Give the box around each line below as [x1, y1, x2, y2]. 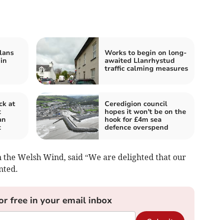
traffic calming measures [105, 63, 188, 73]
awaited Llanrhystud [105, 55, 175, 65]
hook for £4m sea [105, 114, 162, 124]
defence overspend [105, 122, 168, 132]
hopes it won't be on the [105, 107, 186, 116]
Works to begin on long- [105, 48, 187, 57]
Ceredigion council [105, 99, 167, 109]
